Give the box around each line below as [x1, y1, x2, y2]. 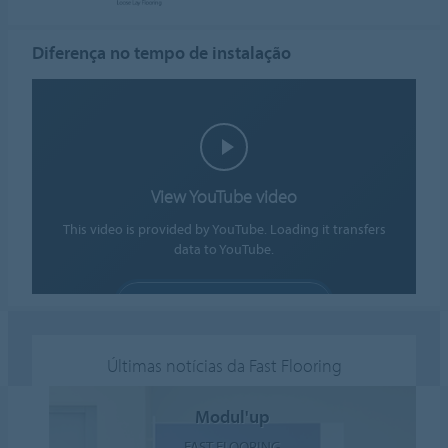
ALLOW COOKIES [172, 293, 276, 313]
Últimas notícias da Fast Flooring [106, 354, 342, 377]
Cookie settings [182, 326, 266, 343]
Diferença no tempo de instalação [32, 40, 292, 64]
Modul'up [194, 405, 270, 428]
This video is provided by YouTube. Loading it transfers [62, 219, 386, 238]
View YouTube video [151, 184, 297, 208]
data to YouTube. [174, 239, 274, 258]
